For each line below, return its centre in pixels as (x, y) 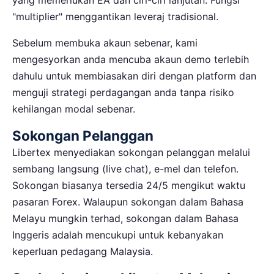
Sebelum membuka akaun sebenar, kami (105, 43)
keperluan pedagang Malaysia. (83, 251)
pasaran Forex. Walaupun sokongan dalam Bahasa (128, 202)
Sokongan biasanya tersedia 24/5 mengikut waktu (129, 185)
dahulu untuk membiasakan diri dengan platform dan (134, 76)
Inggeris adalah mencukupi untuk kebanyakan (118, 235)
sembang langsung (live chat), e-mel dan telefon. (125, 168)
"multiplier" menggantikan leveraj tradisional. (115, 16)
